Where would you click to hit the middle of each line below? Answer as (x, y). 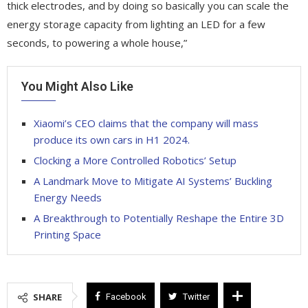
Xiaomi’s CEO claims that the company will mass (146, 123)
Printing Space (67, 234)
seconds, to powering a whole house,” (97, 42)
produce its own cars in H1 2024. (112, 139)
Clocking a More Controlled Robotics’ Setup (135, 160)
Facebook (126, 296)
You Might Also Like (77, 86)
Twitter (196, 296)
